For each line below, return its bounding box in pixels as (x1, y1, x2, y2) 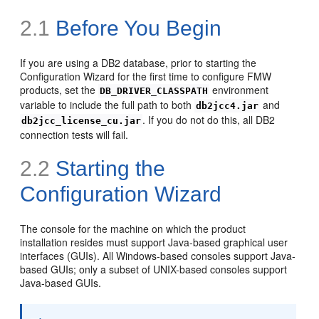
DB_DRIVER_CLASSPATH (100, 85, 209, 96)
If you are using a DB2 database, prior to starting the (20, 55, 257, 70)
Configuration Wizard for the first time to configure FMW (20, 68, 272, 83)
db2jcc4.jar (196, 100, 259, 111)
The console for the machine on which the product (20, 221, 246, 236)
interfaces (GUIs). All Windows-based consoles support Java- (20, 248, 296, 263)
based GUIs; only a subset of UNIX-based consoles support (20, 261, 288, 276)
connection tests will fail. (20, 127, 129, 142)
